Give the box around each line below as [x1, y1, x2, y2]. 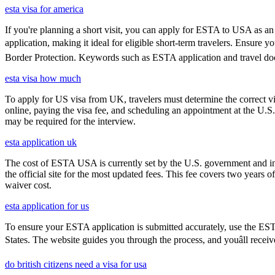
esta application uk [5, 136, 77, 147]
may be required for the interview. [5, 115, 136, 126]
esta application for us [5, 200, 89, 211]
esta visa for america [5, 3, 83, 14]
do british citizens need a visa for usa [5, 258, 147, 269]
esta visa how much [5, 72, 81, 83]
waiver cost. [5, 179, 52, 190]
